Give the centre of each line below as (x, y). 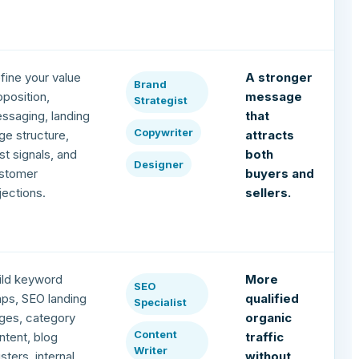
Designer (159, 165)
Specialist (161, 303)
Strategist (161, 101)
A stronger (279, 78)
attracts (270, 135)
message (274, 97)
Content (156, 335)
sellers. (268, 193)
